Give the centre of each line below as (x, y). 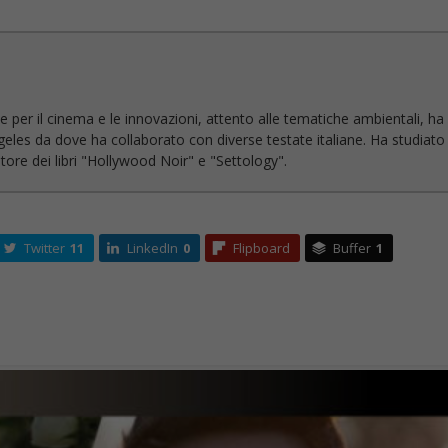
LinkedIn (152, 247)
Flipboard (261, 247)
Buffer (351, 247)
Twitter (44, 247)
